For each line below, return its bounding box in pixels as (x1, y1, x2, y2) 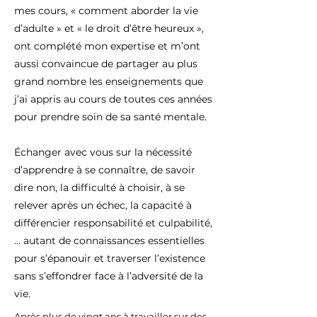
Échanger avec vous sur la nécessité (14, 146, 192, 158)
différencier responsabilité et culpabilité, (14, 217, 212, 229)
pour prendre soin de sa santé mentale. (14, 110, 207, 123)
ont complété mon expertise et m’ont (14, 40, 200, 52)
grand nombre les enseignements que (14, 75, 203, 88)
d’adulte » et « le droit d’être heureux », (14, 22, 204, 35)
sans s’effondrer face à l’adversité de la (14, 270, 203, 282)
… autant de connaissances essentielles (14, 234, 204, 247)
